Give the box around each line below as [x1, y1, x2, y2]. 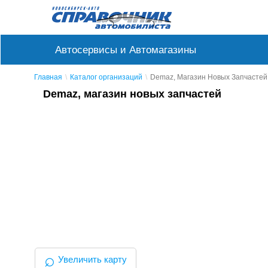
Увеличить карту [58, 254, 127, 265]
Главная [34, 72, 62, 81]
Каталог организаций [70, 72, 142, 81]
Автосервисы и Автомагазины [55, 44, 196, 55]
